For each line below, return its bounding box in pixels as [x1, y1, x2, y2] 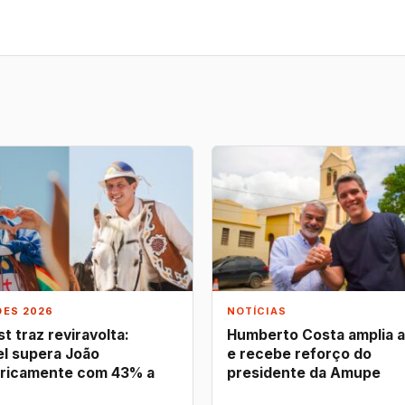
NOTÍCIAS [227, 305, 287, 318]
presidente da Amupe [227, 363, 381, 381]
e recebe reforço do [227, 344, 372, 363]
